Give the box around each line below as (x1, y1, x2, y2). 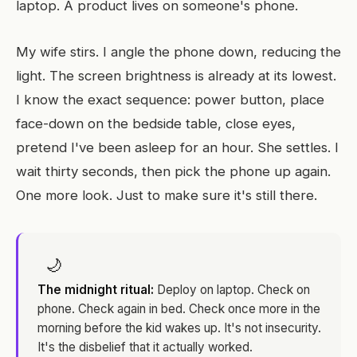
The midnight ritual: (37, 282, 154, 297)
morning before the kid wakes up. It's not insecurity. (37, 320, 321, 335)
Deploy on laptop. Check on (154, 282, 310, 297)
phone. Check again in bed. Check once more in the (37, 301, 320, 316)
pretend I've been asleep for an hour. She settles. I (16, 139, 339, 155)
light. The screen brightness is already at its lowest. (16, 68, 336, 84)
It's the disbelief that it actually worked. (37, 339, 253, 355)
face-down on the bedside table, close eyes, (16, 116, 296, 131)
